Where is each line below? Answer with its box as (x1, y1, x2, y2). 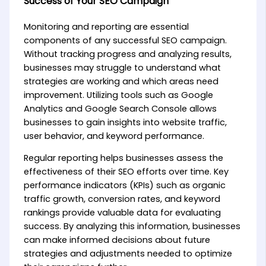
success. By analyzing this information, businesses (23, 220, 240, 233)
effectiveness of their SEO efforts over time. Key (23, 166, 229, 178)
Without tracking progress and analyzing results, (23, 47, 232, 60)
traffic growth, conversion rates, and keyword (23, 193, 220, 205)
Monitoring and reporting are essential (23, 20, 189, 33)
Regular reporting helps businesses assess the (23, 152, 223, 164)
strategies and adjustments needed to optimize (23, 248, 232, 260)
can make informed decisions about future (23, 234, 210, 246)
